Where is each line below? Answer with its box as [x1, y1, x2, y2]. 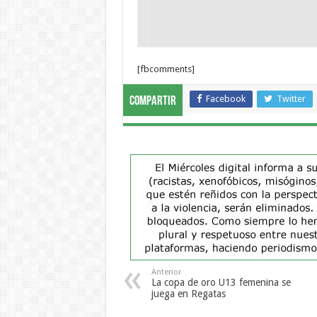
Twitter [276, 93, 306, 104]
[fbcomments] [137, 63, 195, 74]
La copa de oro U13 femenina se [151, 276, 291, 288]
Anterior [151, 267, 181, 277]
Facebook [205, 93, 246, 104]
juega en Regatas [151, 287, 226, 299]
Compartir [129, 94, 176, 108]
